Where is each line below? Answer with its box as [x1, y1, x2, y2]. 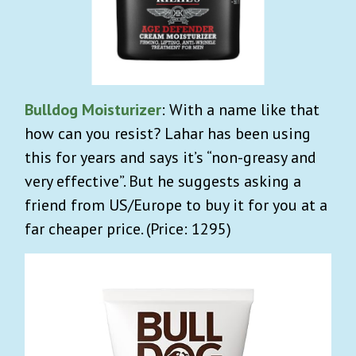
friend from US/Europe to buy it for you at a [25, 194, 327, 215]
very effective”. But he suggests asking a [25, 170, 301, 192]
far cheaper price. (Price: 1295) [25, 218, 231, 239]
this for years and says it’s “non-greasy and [25, 146, 316, 168]
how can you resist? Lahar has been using [25, 122, 311, 144]
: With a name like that [161, 99, 319, 120]
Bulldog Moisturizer [25, 99, 161, 120]
